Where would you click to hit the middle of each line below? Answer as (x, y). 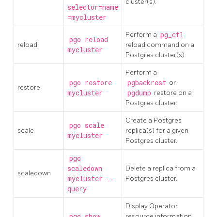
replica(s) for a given (157, 130)
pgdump (139, 93)
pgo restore (90, 83)
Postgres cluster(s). (156, 55)
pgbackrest (147, 83)
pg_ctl (172, 35)
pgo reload (88, 39)
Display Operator (152, 206)
